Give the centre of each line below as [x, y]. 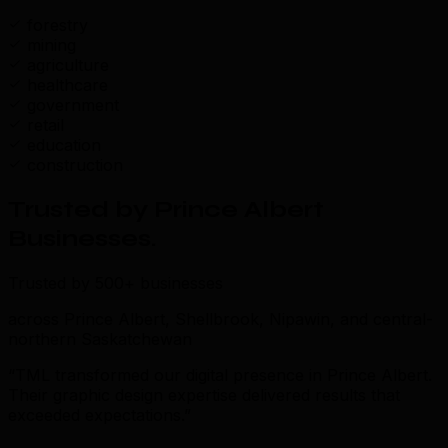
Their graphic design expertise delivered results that [204, 394]
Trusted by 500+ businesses [115, 282]
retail [45, 124]
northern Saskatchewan [100, 338]
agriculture [68, 64]
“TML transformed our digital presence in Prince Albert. [220, 374]
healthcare [67, 84]
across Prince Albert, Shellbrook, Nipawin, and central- [220, 318]
